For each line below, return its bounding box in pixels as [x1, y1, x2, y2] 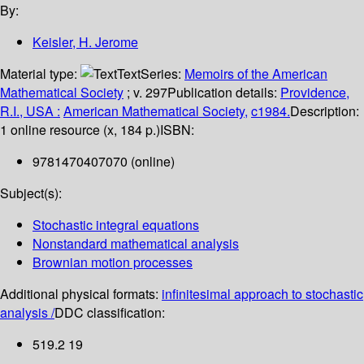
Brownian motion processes [32, 253, 193, 272]
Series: [141, 64, 184, 84]
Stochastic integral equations [32, 215, 199, 235]
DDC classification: [54, 303, 165, 323]
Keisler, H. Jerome [32, 32, 138, 52]
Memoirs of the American [184, 64, 327, 84]
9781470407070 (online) [32, 152, 175, 171]
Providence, [280, 83, 349, 102]
